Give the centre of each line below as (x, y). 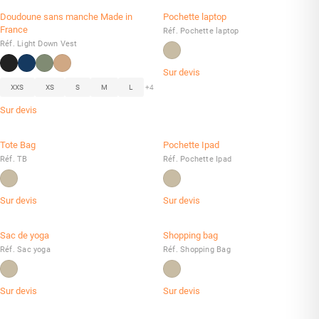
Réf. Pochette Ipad (197, 159)
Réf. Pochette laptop (201, 31)
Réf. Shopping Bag (197, 250)
